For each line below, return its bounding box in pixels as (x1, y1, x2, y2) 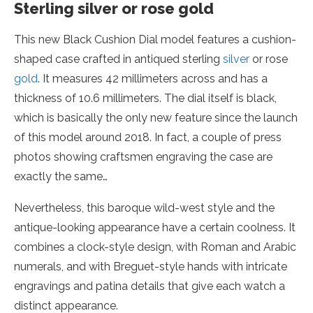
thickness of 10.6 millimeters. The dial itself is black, (14, 92, 277, 105)
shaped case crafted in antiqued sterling (14, 52, 223, 66)
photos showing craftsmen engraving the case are (14, 150, 272, 163)
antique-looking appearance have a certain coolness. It (14, 221, 296, 234)
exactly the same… (14, 170, 108, 183)
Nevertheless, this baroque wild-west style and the (14, 201, 275, 214)
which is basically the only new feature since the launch (14, 111, 298, 124)
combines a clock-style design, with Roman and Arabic (14, 240, 296, 254)
